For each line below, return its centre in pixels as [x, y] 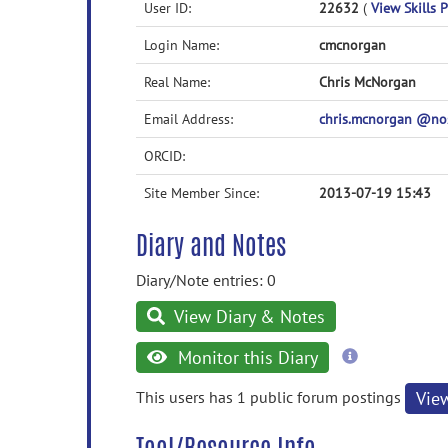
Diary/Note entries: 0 [206, 280]
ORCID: [164, 156]
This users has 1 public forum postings [270, 396]
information [396, 374]
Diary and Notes [211, 245]
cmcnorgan [352, 45]
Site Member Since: [201, 193]
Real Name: [177, 82]
